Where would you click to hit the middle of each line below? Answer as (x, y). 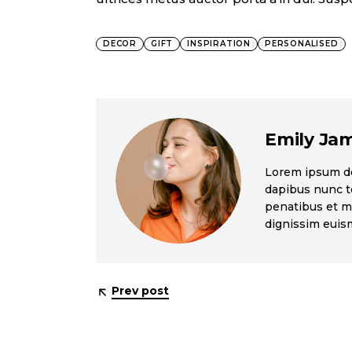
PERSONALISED (302, 44)
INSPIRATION (219, 44)
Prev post (141, 291)
